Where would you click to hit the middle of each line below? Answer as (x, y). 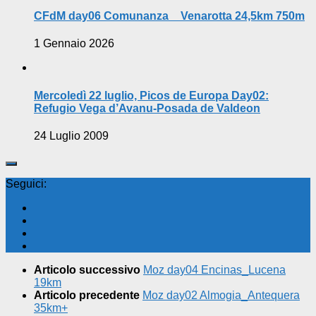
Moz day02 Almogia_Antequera (221, 295)
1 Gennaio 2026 (74, 44)
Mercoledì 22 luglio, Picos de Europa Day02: (151, 95)
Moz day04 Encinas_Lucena (214, 269)
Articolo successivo (89, 269)
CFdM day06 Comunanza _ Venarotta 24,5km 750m (169, 16)
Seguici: (26, 183)
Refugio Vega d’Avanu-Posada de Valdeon (147, 108)
